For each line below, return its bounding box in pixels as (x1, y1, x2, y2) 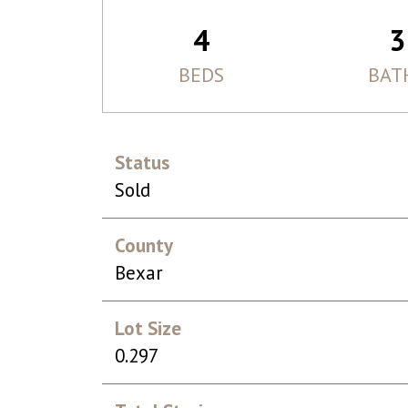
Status (115, 150, 170, 175)
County (115, 233, 174, 258)
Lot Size (115, 316, 182, 341)
